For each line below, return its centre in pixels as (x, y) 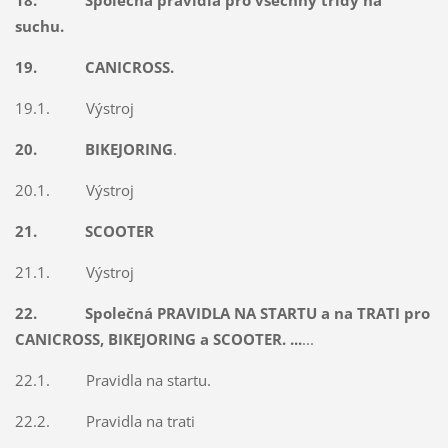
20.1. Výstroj (74, 190)
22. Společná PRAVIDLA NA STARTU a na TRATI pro (222, 313)
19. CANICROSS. (94, 67)
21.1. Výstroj (74, 272)
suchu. (39, 26)
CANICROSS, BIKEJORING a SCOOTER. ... (158, 339)
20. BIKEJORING (93, 149)
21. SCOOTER (90, 231)
